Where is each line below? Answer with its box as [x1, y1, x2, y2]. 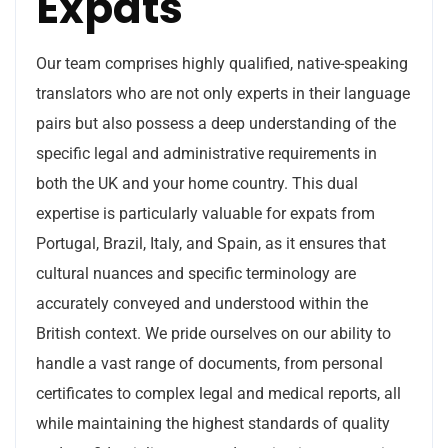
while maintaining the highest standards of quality [36, 414, 390, 433]
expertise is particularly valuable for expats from [36, 204, 375, 223]
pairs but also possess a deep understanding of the [36, 114, 396, 133]
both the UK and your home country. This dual [36, 174, 358, 193]
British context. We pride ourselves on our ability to [36, 324, 391, 343]
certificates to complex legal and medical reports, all [36, 384, 401, 403]
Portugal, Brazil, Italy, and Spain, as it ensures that [36, 234, 386, 253]
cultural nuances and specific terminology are [36, 264, 356, 283]
